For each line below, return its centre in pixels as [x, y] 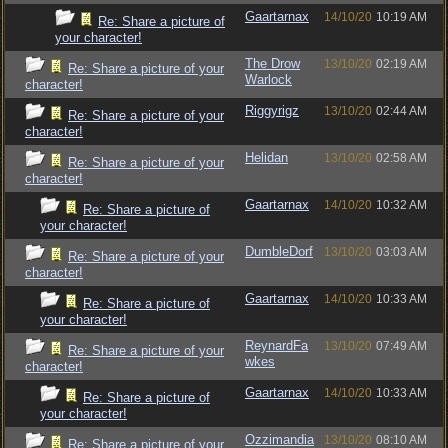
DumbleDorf [279, 251]
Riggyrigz [272, 110]
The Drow [272, 63]
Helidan [266, 157]
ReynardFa [276, 345]
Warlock [268, 79]
